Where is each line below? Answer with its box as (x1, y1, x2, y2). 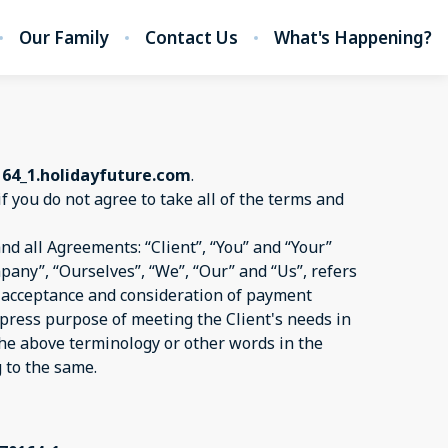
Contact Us (145, 25, 238, 49)
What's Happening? (274, 25, 432, 49)
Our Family (19, 25, 109, 49)
